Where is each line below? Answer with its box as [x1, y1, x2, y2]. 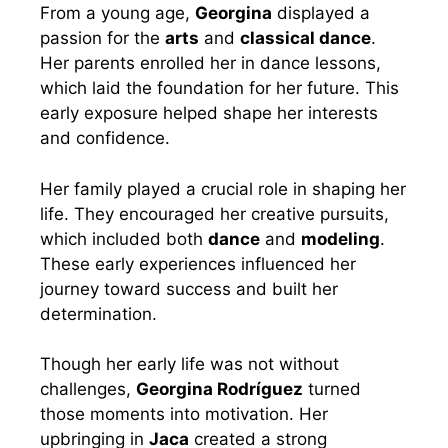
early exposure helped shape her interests [40, 103, 378, 124]
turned [303, 379, 361, 400]
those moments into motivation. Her [40, 404, 328, 425]
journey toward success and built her [40, 278, 338, 299]
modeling [301, 228, 380, 249]
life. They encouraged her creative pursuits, [40, 203, 389, 224]
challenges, [40, 379, 136, 400]
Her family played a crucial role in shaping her [40, 178, 406, 199]
